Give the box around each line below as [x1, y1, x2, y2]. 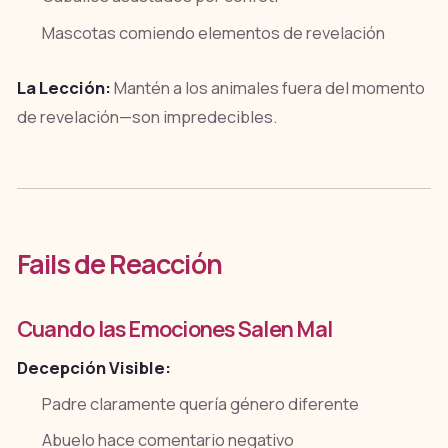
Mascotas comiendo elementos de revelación [42, 21, 386, 44]
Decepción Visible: [16, 356, 171, 379]
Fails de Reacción [16, 244, 222, 282]
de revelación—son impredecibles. [16, 105, 277, 128]
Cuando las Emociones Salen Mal [16, 313, 333, 343]
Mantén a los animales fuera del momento [110, 76, 425, 99]
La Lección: [16, 76, 111, 99]
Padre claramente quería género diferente [42, 392, 360, 415]
